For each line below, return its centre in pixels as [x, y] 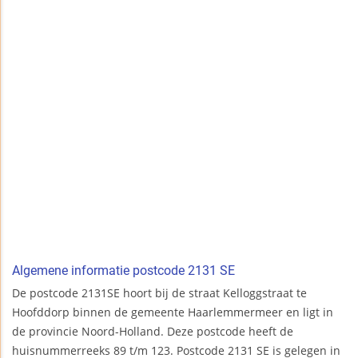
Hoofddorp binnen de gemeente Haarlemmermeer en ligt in [173, 312]
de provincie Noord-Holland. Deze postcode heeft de [153, 332]
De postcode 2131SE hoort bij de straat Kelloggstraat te [159, 293]
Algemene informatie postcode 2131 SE [123, 271]
